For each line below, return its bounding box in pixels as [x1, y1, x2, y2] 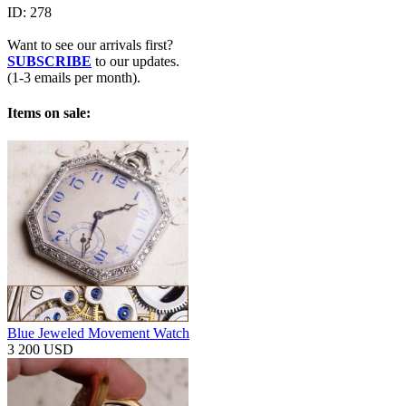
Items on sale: [7, 105, 91, 121]
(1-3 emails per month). [7, 69, 140, 85]
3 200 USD [7, 342, 73, 358]
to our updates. [95, 53, 179, 69]
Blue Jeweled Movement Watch [7, 325, 189, 342]
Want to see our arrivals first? [7, 36, 173, 53]
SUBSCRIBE [7, 53, 92, 69]
